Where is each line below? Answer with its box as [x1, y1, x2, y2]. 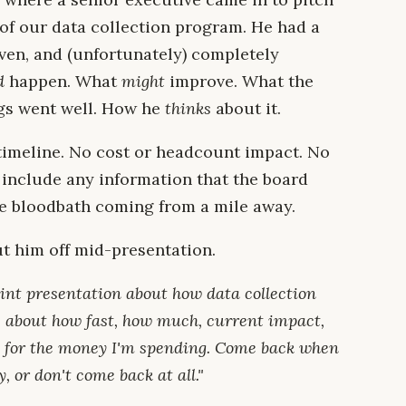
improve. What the [165, 71, 314, 92]
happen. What [5, 71, 121, 92]
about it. [211, 98, 281, 119]
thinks [165, 98, 211, 119]
